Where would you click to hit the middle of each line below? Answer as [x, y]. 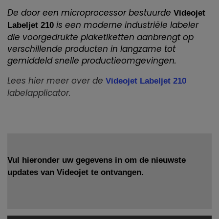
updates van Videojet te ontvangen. [76, 173]
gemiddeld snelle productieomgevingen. [92, 61]
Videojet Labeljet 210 [146, 81]
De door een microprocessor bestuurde [89, 13]
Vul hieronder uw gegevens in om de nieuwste [97, 160]
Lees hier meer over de [56, 81]
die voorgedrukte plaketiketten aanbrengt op [100, 37]
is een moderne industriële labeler [126, 25]
